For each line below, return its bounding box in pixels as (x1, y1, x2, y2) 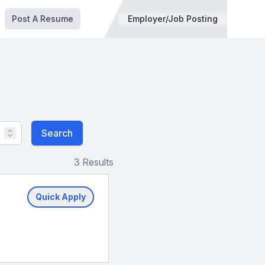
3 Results (74, 156, 114, 168)
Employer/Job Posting (128, 14, 218, 24)
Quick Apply (35, 192, 86, 202)
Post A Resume (12, 14, 73, 24)
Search (41, 127, 73, 139)
